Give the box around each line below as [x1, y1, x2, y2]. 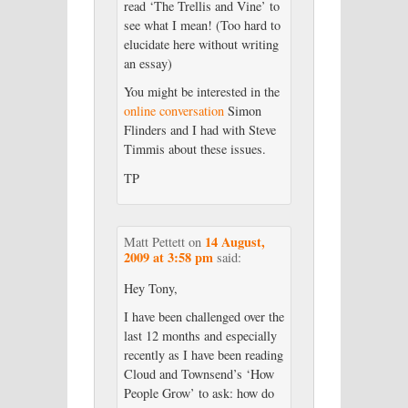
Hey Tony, [123, 279, 178, 297]
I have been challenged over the [123, 308, 284, 326]
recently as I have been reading [123, 346, 283, 364]
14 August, [204, 231, 265, 251]
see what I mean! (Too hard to [123, 15, 280, 34]
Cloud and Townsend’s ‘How [123, 365, 274, 383]
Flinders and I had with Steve [123, 121, 276, 139]
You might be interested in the [123, 83, 280, 101]
